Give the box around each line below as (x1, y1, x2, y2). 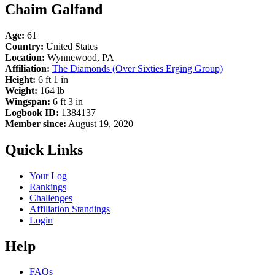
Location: (5, 52, 45, 63)
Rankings (29, 181, 66, 192)
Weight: (5, 85, 37, 96)
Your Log (29, 170, 67, 181)
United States (44, 41, 98, 52)
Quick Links (5, 141, 83, 158)
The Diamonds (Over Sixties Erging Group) (52, 63, 223, 74)
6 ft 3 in (50, 96, 83, 107)
